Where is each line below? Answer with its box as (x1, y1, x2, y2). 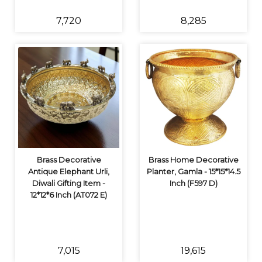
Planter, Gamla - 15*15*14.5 (146, 167, 240, 176)
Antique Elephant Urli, (28, 167, 109, 176)
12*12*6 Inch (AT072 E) (30, 190, 107, 199)
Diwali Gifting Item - (32, 178, 105, 188)
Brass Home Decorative (148, 155, 239, 164)
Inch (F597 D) (169, 178, 218, 188)
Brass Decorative (36, 155, 101, 164)
